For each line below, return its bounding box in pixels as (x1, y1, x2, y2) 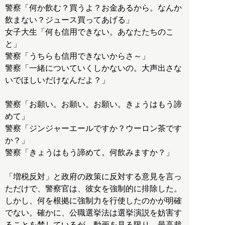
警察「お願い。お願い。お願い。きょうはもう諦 (5, 100, 182, 109)
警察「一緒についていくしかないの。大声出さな (5, 64, 182, 73)
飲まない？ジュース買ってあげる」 (5, 16, 134, 25)
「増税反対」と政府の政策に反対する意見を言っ (5, 172, 182, 181)
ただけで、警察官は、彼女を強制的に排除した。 (5, 184, 182, 193)
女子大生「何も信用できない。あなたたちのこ (5, 28, 174, 37)
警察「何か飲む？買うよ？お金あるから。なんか (5, 4, 182, 13)
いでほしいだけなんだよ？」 (5, 76, 109, 85)
